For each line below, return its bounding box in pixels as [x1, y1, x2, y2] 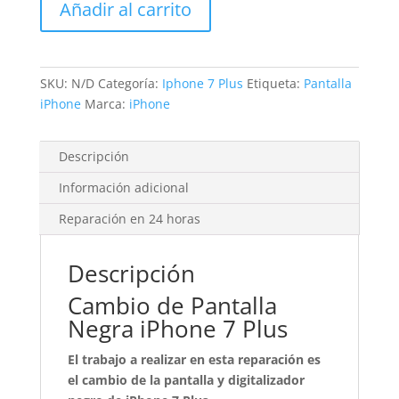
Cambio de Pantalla [67, 289, 277, 322]
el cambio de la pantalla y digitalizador [67, 371, 305, 388]
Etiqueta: [246, 75, 304, 92]
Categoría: [97, 75, 162, 92]
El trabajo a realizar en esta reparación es [67, 351, 321, 368]
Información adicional [58, 179, 189, 196]
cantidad [38, 62, 92, 79]
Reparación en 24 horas [58, 210, 200, 227]
